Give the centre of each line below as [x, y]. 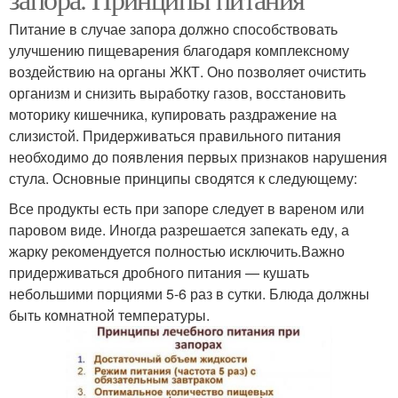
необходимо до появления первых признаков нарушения [198, 156]
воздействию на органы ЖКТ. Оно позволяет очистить [187, 71]
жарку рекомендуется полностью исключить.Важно [177, 251]
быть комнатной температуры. [109, 314]
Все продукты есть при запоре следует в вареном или [187, 208]
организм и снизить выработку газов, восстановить [177, 92]
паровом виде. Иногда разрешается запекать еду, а [179, 229]
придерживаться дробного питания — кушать [159, 272]
